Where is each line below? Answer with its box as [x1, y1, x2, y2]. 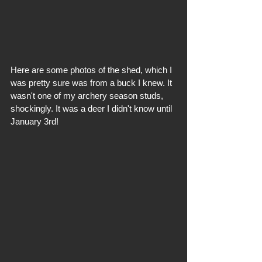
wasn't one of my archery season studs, [11, 91, 166, 101]
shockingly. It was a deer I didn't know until [11, 104, 174, 113]
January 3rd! [11, 116, 58, 126]
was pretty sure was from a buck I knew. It [11, 78, 174, 88]
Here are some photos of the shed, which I [11, 65, 174, 75]
